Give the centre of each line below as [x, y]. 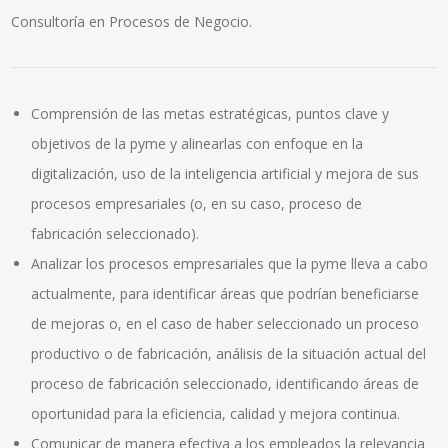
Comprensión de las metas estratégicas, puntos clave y [210, 113]
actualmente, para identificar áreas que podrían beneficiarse [225, 293]
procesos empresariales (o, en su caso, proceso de [197, 203]
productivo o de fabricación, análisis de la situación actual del [229, 353]
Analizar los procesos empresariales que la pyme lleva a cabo [230, 263]
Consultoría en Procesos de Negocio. [132, 21]
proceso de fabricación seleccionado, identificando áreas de [225, 383]
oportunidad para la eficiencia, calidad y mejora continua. [216, 413]
